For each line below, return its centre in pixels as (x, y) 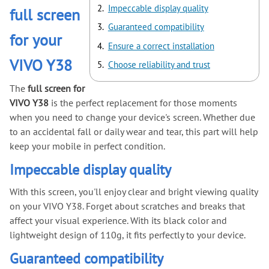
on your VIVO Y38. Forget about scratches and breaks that (127, 206)
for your (36, 40)
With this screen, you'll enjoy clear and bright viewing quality (134, 191)
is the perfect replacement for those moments (143, 103)
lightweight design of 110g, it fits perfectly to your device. (128, 234)
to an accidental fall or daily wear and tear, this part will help (134, 132)
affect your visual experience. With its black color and (118, 220)
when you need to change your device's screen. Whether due (132, 117)
